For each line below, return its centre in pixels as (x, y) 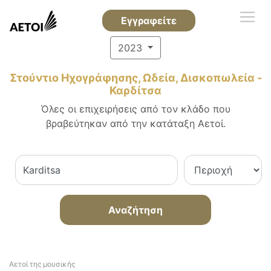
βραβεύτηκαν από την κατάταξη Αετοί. (135, 123)
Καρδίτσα (135, 90)
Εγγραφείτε (149, 21)
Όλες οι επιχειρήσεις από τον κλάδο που (135, 109)
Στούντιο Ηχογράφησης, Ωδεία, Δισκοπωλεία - (135, 78)
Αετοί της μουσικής (42, 264)
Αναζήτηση (135, 210)
